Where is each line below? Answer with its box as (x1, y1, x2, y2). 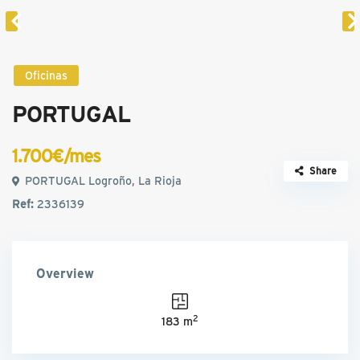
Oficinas (25, 67, 68, 84)
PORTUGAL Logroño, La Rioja (22, 173, 182, 189)
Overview (36, 264, 95, 282)
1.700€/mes (12, 143, 101, 168)
